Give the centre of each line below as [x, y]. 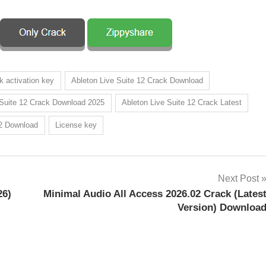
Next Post [238, 179]
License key [76, 125]
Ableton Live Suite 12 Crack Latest [181, 103]
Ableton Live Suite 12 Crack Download [137, 80]
